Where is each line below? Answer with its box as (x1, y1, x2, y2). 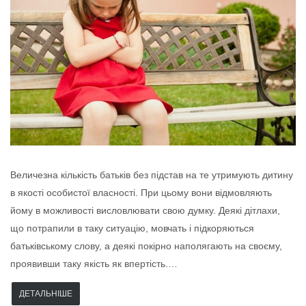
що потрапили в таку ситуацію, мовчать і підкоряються (10, 222, 254, 234)
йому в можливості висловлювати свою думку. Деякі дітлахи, (10, 204, 280, 216)
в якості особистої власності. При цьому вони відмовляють (10, 186, 272, 198)
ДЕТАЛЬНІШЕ (19, 288, 72, 298)
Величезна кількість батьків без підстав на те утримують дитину (10, 169, 293, 180)
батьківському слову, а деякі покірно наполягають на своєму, (10, 240, 282, 251)
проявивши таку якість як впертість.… (10, 258, 178, 269)
